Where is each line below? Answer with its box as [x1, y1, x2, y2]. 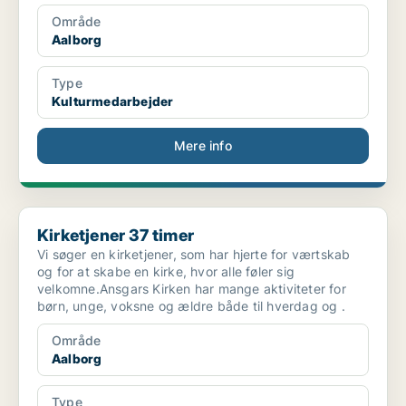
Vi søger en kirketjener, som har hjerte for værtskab [37, 246, 351, 263]
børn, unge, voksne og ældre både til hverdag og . [37, 298, 345, 314]
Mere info [174, 138, 232, 154]
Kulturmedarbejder [52, 93, 174, 110]
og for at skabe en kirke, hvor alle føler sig [37, 264, 295, 280]
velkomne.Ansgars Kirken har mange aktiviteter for [37, 281, 346, 297]
